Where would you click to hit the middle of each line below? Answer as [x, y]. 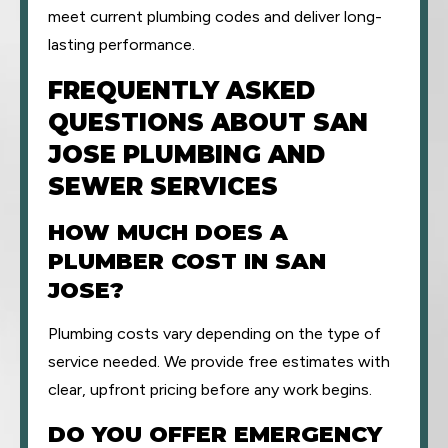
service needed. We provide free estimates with [219, 361]
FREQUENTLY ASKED [181, 90]
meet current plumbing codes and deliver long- [215, 16]
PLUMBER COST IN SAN [187, 261]
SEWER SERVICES [163, 186]
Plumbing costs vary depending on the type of [214, 333]
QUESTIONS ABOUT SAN [208, 122]
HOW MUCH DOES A [168, 232]
